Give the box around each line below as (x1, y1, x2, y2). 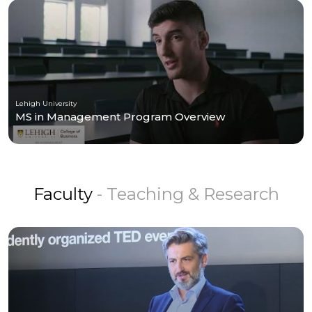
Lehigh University (15, 98, 77, 108)
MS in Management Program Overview (15, 109, 225, 123)
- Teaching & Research (96, 183, 279, 204)
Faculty (33, 183, 97, 204)
